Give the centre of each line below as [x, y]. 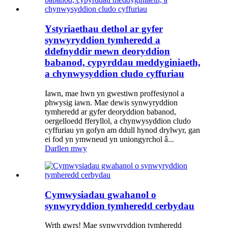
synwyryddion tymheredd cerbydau [120, 206]
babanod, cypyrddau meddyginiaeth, [123, 63]
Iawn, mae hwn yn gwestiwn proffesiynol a [115, 93]
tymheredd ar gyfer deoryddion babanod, [110, 111]
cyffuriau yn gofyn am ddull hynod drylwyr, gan [122, 130]
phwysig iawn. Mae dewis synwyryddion [111, 102]
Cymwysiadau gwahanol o [101, 194]
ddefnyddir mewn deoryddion [107, 51]
